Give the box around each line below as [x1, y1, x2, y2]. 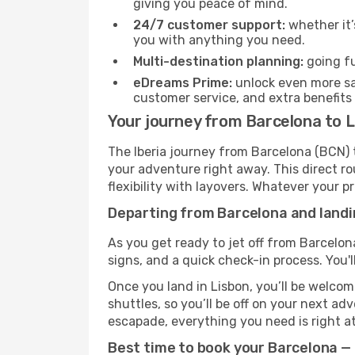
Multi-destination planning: [133, 54, 303, 69]
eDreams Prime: [133, 75, 232, 90]
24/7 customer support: [133, 17, 285, 32]
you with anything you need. [133, 32, 305, 48]
